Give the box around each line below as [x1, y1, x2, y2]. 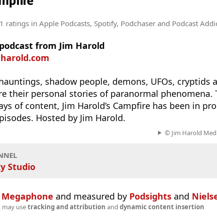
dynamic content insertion [119, 202, 204, 211]
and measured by [53, 190, 129, 202]
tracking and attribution [27, 202, 106, 211]
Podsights [129, 190, 171, 202]
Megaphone [1, 190, 53, 202]
